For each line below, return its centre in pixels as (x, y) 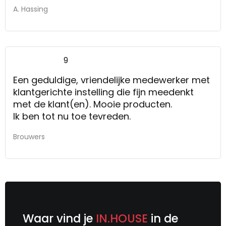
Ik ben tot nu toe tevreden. (72, 116)
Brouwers (29, 136)
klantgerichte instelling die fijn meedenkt (103, 92)
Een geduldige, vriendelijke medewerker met (111, 80)
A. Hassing (31, 9)
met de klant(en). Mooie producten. (93, 104)
